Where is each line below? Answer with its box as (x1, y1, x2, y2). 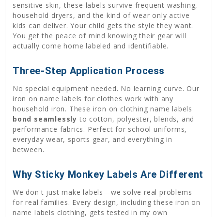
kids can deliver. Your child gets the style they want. (13, 21, 194, 31)
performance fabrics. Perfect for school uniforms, (13, 124, 187, 134)
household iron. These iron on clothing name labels (13, 104, 192, 113)
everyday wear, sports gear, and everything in (13, 134, 172, 144)
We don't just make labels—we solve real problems (13, 187, 192, 197)
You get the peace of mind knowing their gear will (13, 31, 187, 41)
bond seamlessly (13, 114, 77, 124)
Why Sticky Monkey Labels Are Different (13, 168, 203, 180)
